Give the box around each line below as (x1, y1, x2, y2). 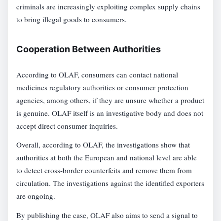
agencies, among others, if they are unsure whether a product (16, 95, 205, 105)
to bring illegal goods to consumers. (16, 14, 127, 24)
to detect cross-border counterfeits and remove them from (16, 165, 192, 176)
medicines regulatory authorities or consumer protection (16, 82, 189, 92)
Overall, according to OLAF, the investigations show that (16, 140, 190, 150)
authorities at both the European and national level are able (16, 152, 197, 163)
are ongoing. (16, 191, 56, 201)
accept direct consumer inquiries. (16, 120, 118, 131)
